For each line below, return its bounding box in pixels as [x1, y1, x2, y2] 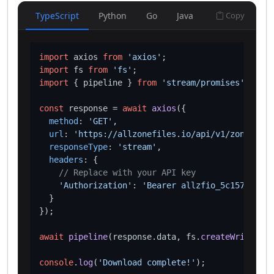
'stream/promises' [161, 78, 245, 87]
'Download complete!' [98, 257, 196, 267]
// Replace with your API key [59, 168, 196, 177]
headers [49, 155, 83, 165]
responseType [49, 142, 108, 152]
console [39, 257, 73, 267]
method [49, 116, 78, 126]
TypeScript [35, 10, 79, 21]
